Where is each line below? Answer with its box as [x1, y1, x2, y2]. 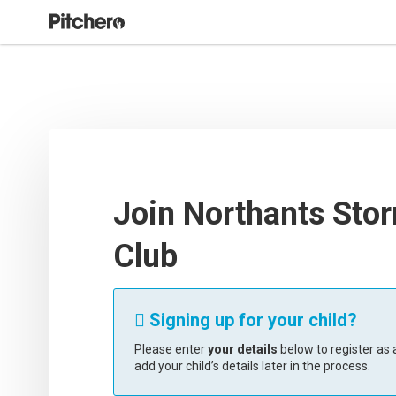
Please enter [134, 342, 208, 356]
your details [208, 342, 278, 356]
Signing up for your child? [145, 309, 357, 331]
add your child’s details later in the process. [134, 359, 370, 373]
